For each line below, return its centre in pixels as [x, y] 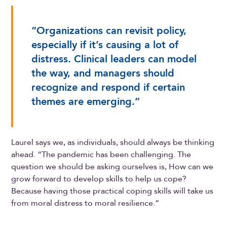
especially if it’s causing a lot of [105, 45]
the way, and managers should [103, 73]
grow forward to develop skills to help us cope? [99, 179]
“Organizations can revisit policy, [109, 30]
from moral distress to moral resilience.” [86, 203]
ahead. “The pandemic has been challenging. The [101, 154]
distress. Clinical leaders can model [114, 59]
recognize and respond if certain [108, 87]
